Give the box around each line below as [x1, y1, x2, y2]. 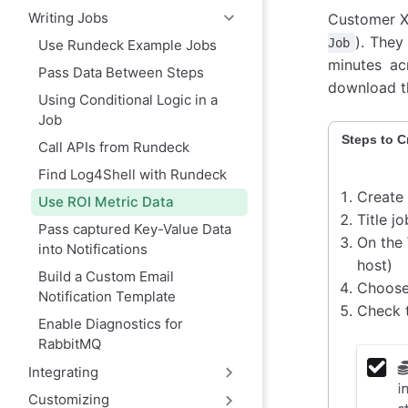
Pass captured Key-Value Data [37, 220, 231, 239]
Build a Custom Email [37, 268, 174, 286]
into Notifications [37, 240, 148, 259]
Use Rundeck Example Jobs [37, 36, 217, 55]
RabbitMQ [37, 335, 101, 353]
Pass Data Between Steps [37, 64, 204, 82]
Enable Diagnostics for [37, 315, 183, 333]
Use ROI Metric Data [37, 193, 174, 211]
